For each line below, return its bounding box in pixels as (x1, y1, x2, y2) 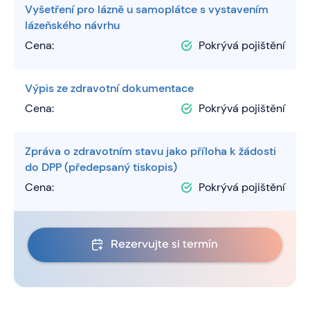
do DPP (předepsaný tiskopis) (25, 159, 177, 174)
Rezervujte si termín (111, 239, 218, 250)
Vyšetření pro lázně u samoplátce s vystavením (25, 1, 268, 17)
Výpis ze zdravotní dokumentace (25, 80, 194, 95)
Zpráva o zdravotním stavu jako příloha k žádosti (25, 143, 276, 158)
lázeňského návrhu (25, 17, 120, 33)
